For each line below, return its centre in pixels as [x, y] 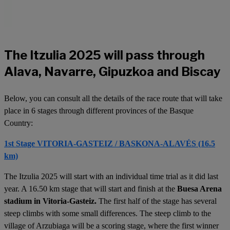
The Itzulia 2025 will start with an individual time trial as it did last [111, 176]
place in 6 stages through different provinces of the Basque [99, 111]
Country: [20, 123]
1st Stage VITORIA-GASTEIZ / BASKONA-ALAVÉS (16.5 [110, 143]
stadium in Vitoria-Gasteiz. [50, 201]
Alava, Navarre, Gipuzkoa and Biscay [112, 72]
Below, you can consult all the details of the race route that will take [113, 98]
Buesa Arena [199, 189]
